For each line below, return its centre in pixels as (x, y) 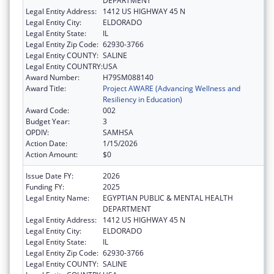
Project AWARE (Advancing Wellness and (172, 89)
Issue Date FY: (50, 176)
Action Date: (46, 144)
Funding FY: (45, 187)
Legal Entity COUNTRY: (64, 67)
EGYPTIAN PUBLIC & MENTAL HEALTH (168, 198)
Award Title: (46, 89)
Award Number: (53, 78)
